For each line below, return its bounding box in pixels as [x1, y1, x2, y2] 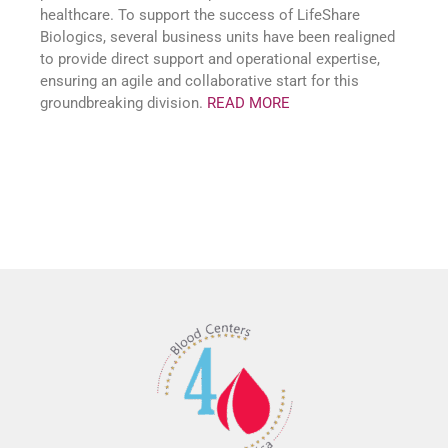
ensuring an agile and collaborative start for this [40, 72, 359, 90]
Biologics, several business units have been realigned [40, 28, 395, 46]
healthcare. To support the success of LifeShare [40, 6, 360, 24]
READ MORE [207, 94, 290, 112]
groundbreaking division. [40, 94, 207, 112]
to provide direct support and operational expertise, [40, 50, 380, 68]
